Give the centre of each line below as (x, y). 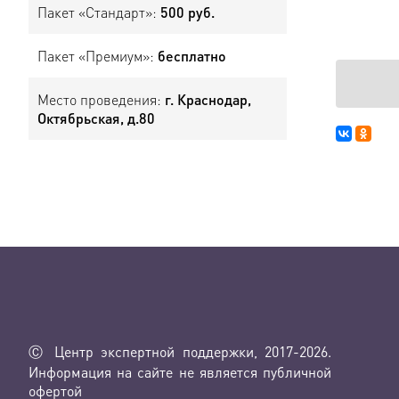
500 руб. (187, 12)
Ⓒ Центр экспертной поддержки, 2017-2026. (180, 351)
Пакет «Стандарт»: (99, 12)
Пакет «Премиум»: (98, 56)
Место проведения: (101, 99)
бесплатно (192, 56)
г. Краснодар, (208, 99)
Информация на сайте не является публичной (180, 372)
